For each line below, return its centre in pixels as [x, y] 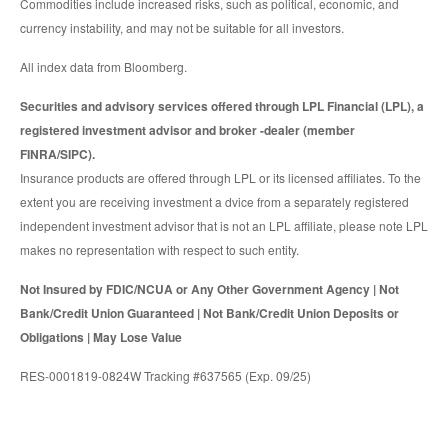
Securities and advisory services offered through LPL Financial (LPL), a [222, 106]
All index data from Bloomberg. [103, 67]
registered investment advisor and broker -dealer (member [187, 130]
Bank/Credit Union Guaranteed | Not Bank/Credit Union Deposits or [209, 313]
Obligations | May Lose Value [101, 337]
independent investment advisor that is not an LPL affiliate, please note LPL [224, 226]
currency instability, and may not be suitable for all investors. [182, 28]
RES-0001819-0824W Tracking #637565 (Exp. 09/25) [165, 376]
